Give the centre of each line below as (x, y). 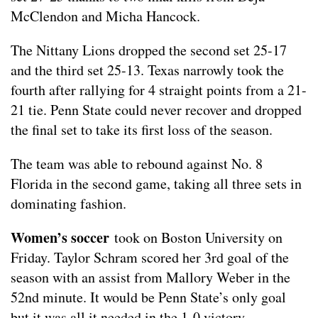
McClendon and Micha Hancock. (105, 16)
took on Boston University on (196, 238)
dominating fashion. (68, 204)
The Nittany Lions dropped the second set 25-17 (149, 50)
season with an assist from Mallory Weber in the (150, 278)
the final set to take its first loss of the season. (142, 130)
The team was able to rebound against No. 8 (137, 164)
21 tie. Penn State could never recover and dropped (156, 110)
